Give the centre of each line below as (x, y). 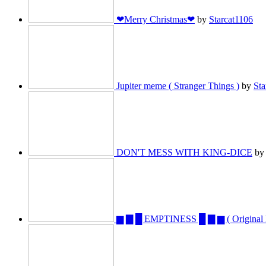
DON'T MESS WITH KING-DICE (184, 153)
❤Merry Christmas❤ (156, 20)
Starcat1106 (231, 20)
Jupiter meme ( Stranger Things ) (178, 86)
